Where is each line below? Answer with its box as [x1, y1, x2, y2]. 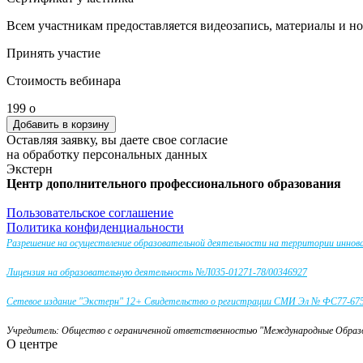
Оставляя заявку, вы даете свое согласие [6, 133, 228, 147]
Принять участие [6, 46, 100, 61]
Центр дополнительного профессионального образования [6, 177, 341, 191]
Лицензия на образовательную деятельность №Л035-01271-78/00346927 [6, 267, 307, 279]
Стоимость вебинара [6, 74, 121, 88]
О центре [6, 337, 58, 352]
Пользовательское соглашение [6, 206, 173, 220]
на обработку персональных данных [6, 147, 207, 162]
